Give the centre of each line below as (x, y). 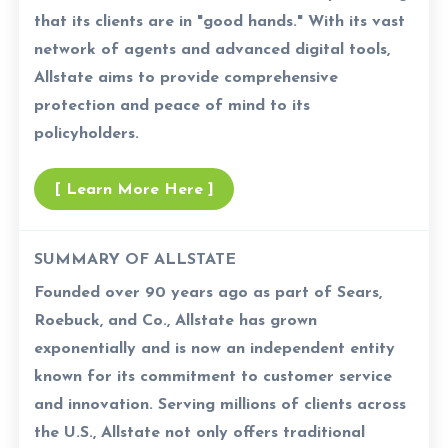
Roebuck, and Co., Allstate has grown (176, 320)
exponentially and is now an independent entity (215, 348)
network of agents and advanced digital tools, (212, 49)
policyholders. (87, 133)
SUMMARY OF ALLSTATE (135, 259)
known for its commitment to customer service (213, 376)
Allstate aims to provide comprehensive (186, 77)
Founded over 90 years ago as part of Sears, (208, 292)
